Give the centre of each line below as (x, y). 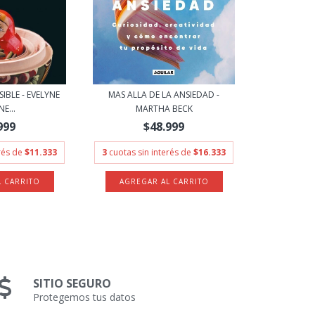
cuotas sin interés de (152, 152)
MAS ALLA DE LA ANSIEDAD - (164, 95)
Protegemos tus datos (85, 297)
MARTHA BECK (164, 109)
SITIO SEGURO (72, 283)
